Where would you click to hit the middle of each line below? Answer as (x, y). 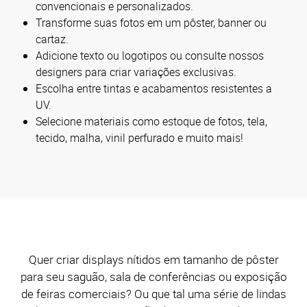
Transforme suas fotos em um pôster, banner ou (151, 22)
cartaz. (52, 39)
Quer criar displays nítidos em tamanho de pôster (153, 259)
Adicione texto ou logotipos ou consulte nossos (150, 55)
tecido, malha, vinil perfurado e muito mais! (139, 137)
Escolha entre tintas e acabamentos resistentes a (154, 88)
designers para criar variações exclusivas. (136, 72)
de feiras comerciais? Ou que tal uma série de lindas (153, 293)
